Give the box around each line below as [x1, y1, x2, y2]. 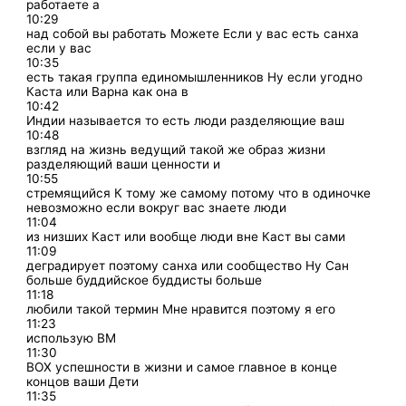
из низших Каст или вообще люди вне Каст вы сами [26, 228, 346, 244]
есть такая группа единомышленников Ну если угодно [26, 69, 363, 84]
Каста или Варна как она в [26, 83, 189, 99]
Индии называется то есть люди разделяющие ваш [26, 112, 345, 128]
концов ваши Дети [26, 373, 140, 389]
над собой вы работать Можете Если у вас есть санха [26, 25, 360, 41]
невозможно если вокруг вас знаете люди [26, 199, 287, 215]
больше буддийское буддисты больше [26, 272, 263, 287]
